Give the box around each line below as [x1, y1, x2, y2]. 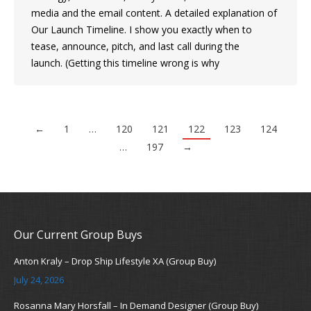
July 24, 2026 [14, 274, 64, 287]
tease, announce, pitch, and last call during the [31, 40, 239, 53]
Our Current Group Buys [14, 227, 142, 243]
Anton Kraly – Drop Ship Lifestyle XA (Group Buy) [14, 255, 216, 268]
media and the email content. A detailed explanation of [31, 6, 277, 20]
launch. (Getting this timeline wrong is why [31, 56, 219, 70]
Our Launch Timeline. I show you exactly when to [31, 23, 252, 37]
